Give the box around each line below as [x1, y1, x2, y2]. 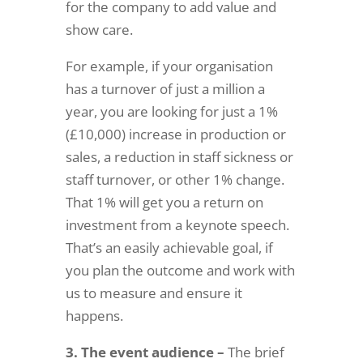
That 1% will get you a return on [65, 193, 263, 211]
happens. [65, 306, 123, 325]
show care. [65, 20, 133, 39]
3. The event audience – [65, 343, 224, 361]
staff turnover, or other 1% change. [65, 170, 284, 189]
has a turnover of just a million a [65, 79, 265, 98]
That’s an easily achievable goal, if [65, 238, 273, 257]
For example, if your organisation [65, 57, 273, 75]
